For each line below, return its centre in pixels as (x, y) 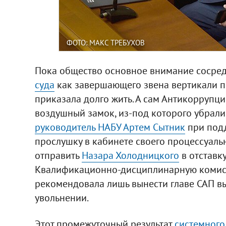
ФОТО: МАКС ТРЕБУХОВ (105, 42)
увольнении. (62, 197)
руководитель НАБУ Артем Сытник (110, 127)
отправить (58, 155)
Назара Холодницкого (130, 155)
